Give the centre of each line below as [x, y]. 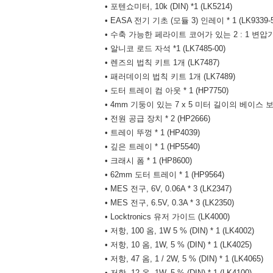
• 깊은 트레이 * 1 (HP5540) [152, 147]
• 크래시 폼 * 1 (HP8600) [148, 161]
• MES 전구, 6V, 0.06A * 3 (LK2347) [168, 189]
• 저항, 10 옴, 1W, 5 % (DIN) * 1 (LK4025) [178, 245]
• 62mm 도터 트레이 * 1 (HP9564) [165, 175]
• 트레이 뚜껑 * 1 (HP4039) [152, 133]
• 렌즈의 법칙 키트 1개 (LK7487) [162, 62]
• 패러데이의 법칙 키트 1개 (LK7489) [170, 76]
